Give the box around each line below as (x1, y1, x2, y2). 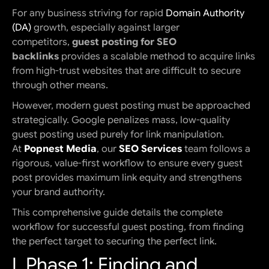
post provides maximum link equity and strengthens (12, 172, 242, 184)
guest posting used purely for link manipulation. (12, 128, 224, 141)
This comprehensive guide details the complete (12, 207, 223, 219)
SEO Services (119, 143, 182, 156)
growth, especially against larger (31, 22, 180, 34)
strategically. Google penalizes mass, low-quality (12, 114, 230, 127)
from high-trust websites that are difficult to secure (12, 65, 241, 77)
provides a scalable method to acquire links (59, 50, 255, 63)
